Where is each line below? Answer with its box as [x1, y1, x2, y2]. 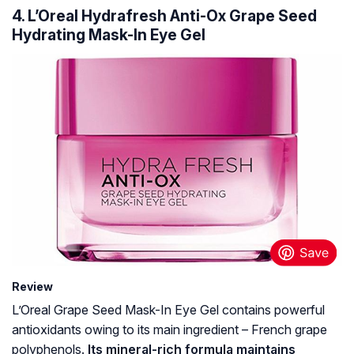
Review [12, 280, 53, 294]
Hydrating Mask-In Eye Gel [12, 25, 205, 45]
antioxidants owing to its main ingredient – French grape [12, 322, 327, 338]
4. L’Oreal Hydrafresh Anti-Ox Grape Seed [12, 6, 317, 26]
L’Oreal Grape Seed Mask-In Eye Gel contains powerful [12, 302, 325, 318]
